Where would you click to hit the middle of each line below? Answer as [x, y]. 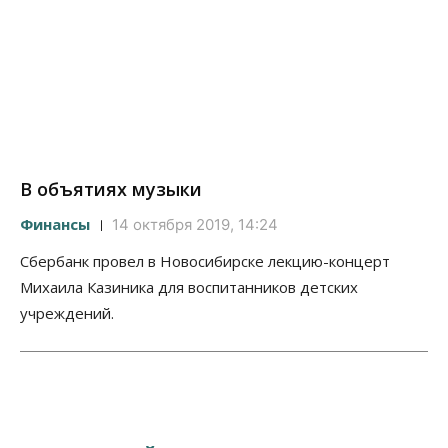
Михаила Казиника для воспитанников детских [189, 287]
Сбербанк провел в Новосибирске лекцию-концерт [205, 261]
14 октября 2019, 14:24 [195, 225]
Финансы [55, 224]
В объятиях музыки [111, 189]
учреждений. [67, 313]
